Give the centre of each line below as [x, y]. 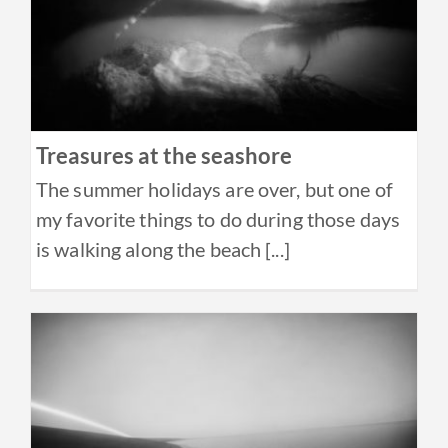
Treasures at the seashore [164, 155]
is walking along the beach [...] [163, 248]
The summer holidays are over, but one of [214, 188]
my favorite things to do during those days [218, 218]
